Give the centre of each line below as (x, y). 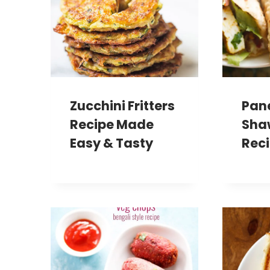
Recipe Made (112, 124)
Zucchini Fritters (122, 105)
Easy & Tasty (111, 143)
